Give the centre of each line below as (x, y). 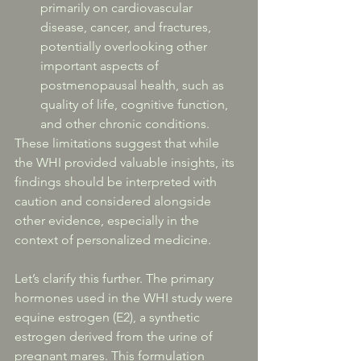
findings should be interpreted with (117, 182)
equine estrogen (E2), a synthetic (109, 317)
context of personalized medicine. (113, 240)
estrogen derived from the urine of (115, 336)
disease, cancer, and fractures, (127, 27)
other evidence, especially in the (108, 220)
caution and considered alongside (114, 201)
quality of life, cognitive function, (136, 104)
